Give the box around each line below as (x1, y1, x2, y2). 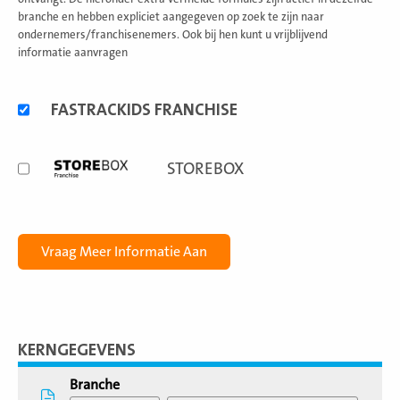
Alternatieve (17, 89, 93, 105)
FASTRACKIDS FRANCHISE (51, 100, 237, 120)
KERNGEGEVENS (18, 340, 136, 360)
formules (17, 111, 73, 127)
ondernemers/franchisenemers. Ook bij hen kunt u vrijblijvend (18, 29, 328, 41)
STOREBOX (167, 159, 245, 179)
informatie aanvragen (18, 46, 128, 59)
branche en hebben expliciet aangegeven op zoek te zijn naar (18, 11, 324, 23)
